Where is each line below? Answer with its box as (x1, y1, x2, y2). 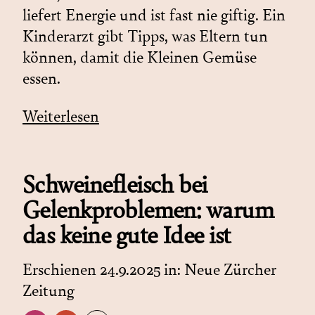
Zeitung (22, 281, 75, 301)
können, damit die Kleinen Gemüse (22, 47, 257, 67)
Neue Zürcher (184, 259, 276, 280)
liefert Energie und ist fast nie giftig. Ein (22, 5, 285, 25)
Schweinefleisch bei (22, 169, 207, 200)
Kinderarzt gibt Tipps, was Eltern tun (22, 26, 268, 46)
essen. (22, 68, 60, 89)
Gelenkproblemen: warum (22, 195, 274, 225)
